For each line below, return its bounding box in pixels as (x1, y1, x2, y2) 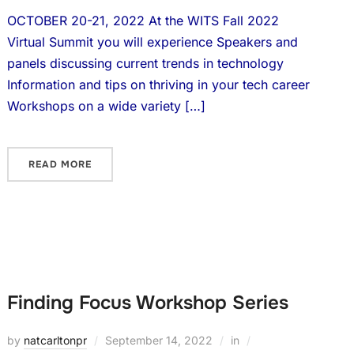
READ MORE (28, 158, 92, 171)
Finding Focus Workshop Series (6, 291, 288, 314)
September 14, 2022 (104, 333, 213, 347)
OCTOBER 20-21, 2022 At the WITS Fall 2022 (6, 13, 279, 28)
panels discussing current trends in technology (6, 55, 284, 71)
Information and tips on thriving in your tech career (6, 77, 310, 92)
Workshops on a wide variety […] (6, 98, 205, 114)
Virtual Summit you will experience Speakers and (6, 34, 298, 50)
